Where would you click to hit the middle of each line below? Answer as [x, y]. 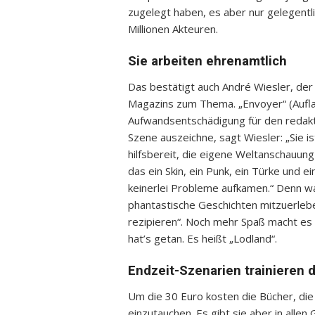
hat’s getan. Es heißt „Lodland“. [202, 238]
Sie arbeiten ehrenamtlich [207, 61]
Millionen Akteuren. [173, 29]
